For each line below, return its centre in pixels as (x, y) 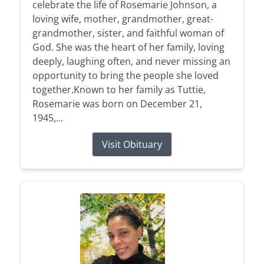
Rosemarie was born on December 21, (117, 103)
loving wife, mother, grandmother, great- (123, 19)
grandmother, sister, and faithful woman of (128, 33)
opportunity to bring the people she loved (125, 75)
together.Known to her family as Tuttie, (119, 89)
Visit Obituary (132, 144)
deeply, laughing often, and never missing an (131, 61)
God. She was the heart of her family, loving (128, 47)
